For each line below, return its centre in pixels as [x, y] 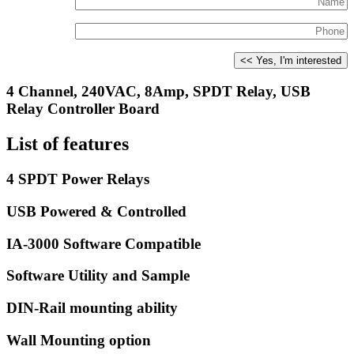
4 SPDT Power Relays [78, 179]
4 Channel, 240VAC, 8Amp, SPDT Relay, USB [158, 92]
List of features [68, 144]
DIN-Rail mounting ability [92, 308]
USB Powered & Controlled [96, 211]
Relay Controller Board [83, 109]
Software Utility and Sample [98, 276]
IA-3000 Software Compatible [104, 243]
